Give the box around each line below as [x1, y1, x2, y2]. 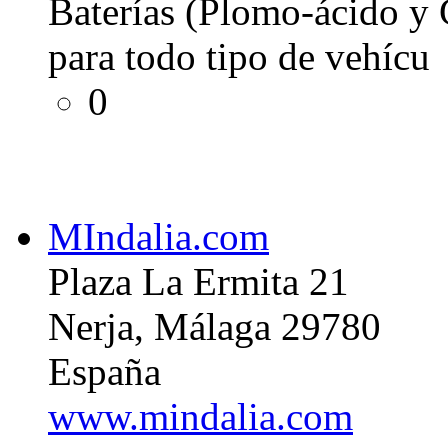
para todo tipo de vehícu [48, 34, 430, 78]
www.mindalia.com [48, 394, 353, 438]
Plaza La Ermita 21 [48, 259, 349, 303]
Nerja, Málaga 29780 [48, 304, 381, 348]
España [48, 349, 161, 393]
